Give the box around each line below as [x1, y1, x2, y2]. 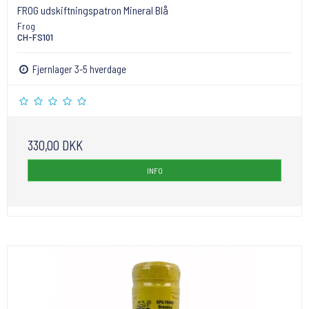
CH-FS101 [17, 31, 53, 43]
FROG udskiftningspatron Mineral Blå [17, 3, 168, 17]
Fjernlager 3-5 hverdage [30, 63, 127, 76]
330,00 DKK [28, 137, 83, 154]
